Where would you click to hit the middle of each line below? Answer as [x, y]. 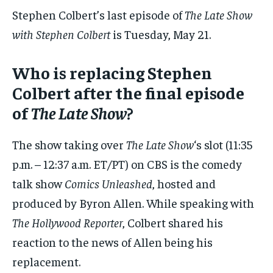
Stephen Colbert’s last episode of [98, 15]
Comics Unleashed [108, 183]
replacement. [46, 261]
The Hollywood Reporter [67, 222]
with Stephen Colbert [61, 34]
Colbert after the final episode [128, 93]
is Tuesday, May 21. [161, 34]
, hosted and [184, 183]
